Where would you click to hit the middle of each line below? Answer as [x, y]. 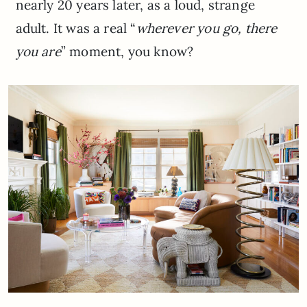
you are [38, 51]
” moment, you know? [127, 51]
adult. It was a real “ [76, 28]
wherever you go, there [207, 28]
